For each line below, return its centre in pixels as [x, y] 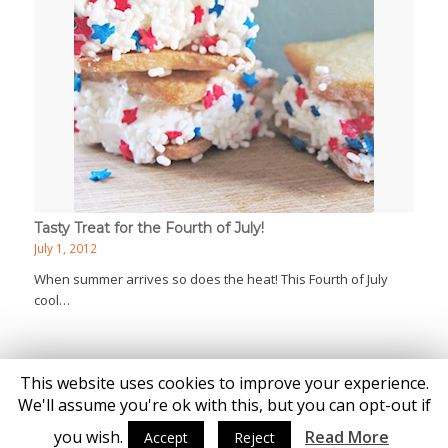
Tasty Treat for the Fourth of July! [148, 228]
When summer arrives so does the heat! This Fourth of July [210, 279]
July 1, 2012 [65, 248]
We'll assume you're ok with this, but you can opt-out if [224, 405]
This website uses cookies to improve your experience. [224, 382]
